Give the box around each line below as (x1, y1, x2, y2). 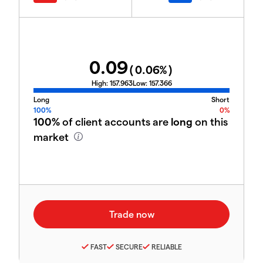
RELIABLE (151, 242, 182, 251)
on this (193, 115, 228, 128)
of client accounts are (60, 115, 171, 128)
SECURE (115, 242, 143, 251)
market (33, 130, 71, 143)
